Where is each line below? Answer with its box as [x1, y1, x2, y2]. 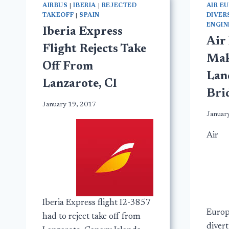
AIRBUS [42, 2, 68, 9]
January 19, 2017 [42, 101, 96, 109]
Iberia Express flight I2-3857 [42, 199, 151, 208]
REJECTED [101, 2, 137, 9]
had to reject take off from [42, 213, 141, 222]
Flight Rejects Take [42, 43, 146, 55]
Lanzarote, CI [42, 78, 117, 90]
